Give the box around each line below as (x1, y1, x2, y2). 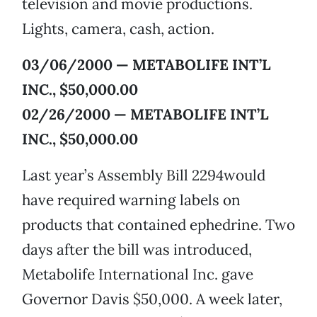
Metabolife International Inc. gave (22, 265, 253, 284)
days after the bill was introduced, (22, 240, 252, 260)
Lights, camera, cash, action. (22, 19, 214, 39)
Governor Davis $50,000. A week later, (22, 289, 282, 309)
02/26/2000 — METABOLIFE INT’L (22, 105, 269, 125)
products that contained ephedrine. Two (22, 215, 295, 235)
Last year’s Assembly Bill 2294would (22, 166, 265, 185)
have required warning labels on (22, 190, 241, 210)
